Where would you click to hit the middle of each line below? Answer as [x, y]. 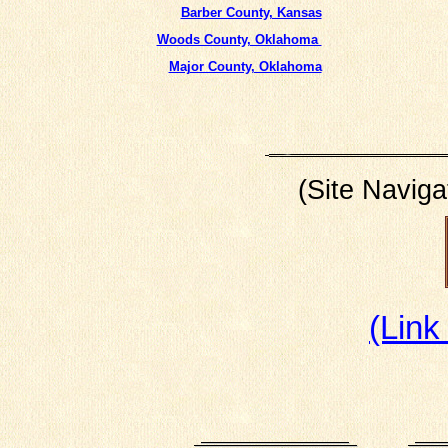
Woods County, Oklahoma [239, 39]
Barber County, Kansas [251, 12]
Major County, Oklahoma [245, 66]
